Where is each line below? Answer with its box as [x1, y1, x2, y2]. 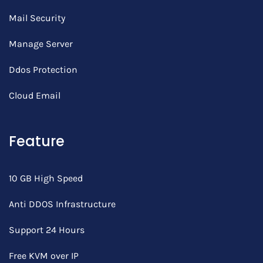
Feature [9, 131, 65, 151]
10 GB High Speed [9, 173, 83, 184]
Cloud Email [9, 90, 60, 101]
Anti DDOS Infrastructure [9, 198, 116, 210]
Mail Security [9, 12, 65, 23]
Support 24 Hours [9, 224, 85, 235]
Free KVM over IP [9, 250, 79, 261]
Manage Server [9, 38, 73, 49]
